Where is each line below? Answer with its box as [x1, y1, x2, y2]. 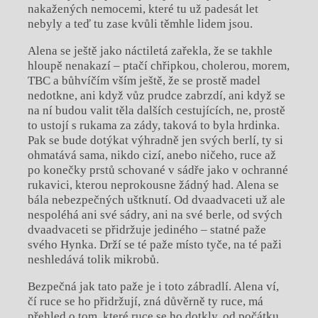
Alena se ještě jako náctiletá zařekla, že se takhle [27, 43, 273, 57]
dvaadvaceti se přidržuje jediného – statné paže [27, 222, 266, 236]
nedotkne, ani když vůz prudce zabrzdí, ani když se [27, 88, 285, 102]
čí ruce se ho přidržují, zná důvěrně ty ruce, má [27, 294, 263, 308]
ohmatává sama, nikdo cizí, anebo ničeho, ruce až [27, 148, 276, 162]
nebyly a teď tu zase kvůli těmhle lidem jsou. [27, 16, 253, 31]
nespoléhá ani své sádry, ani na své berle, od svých [27, 207, 283, 221]
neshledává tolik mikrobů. [27, 252, 159, 266]
